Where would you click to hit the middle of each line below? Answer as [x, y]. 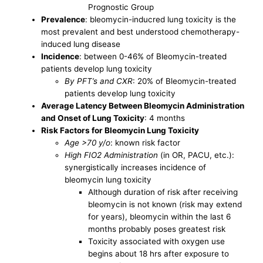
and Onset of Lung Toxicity [93, 118]
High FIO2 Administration [112, 155]
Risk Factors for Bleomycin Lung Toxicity [120, 131]
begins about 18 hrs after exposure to [159, 254]
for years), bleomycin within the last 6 [160, 217]
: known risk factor [146, 143]
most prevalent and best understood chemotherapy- [141, 32]
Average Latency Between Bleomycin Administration [143, 106]
